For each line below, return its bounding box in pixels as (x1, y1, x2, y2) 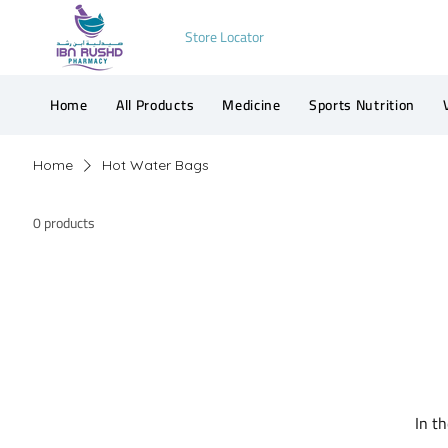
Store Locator (184, 24, 264, 50)
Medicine (222, 92, 281, 119)
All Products (115, 92, 195, 119)
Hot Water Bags (102, 156, 210, 175)
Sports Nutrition (308, 92, 416, 119)
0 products (33, 210, 96, 237)
